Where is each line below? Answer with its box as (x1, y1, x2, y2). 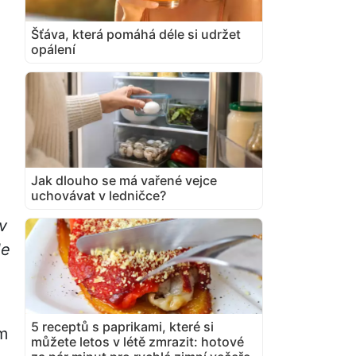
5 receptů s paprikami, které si (31, 318, 214, 335)
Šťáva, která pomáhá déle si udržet (31, 25, 241, 42)
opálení (31, 41, 75, 57)
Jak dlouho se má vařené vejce (31, 172, 217, 188)
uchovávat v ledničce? (31, 187, 166, 203)
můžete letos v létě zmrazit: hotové (31, 333, 244, 350)
